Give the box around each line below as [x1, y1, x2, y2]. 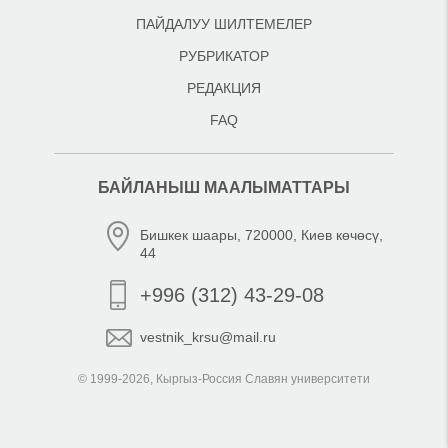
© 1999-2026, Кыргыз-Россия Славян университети [78, 372, 370, 386]
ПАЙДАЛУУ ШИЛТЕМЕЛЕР [136, 16, 312, 32]
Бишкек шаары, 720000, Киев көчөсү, [140, 227, 383, 243]
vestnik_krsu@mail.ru [140, 329, 276, 345]
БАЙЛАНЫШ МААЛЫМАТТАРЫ [98, 179, 350, 196]
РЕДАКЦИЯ [187, 80, 261, 96]
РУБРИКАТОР [179, 48, 269, 64]
